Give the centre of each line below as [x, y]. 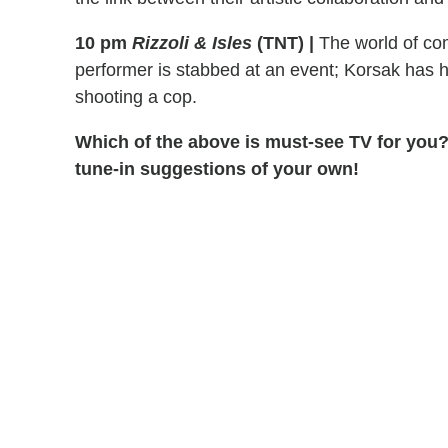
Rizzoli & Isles [192, 42]
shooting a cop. [136, 96]
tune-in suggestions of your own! [217, 168]
